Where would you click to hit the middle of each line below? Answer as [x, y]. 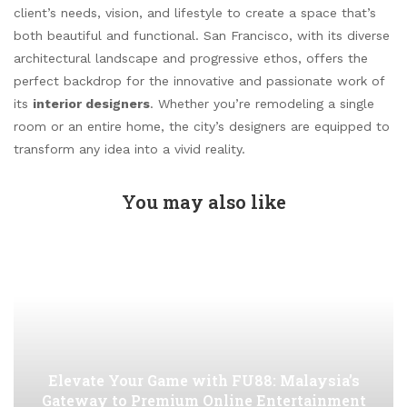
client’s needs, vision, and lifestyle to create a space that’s [195, 13]
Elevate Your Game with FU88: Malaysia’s [203, 381]
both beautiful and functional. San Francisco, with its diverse [202, 36]
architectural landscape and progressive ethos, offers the [191, 59]
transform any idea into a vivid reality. [129, 149]
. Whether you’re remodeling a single [262, 104]
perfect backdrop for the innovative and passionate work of [199, 81]
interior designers [91, 104]
